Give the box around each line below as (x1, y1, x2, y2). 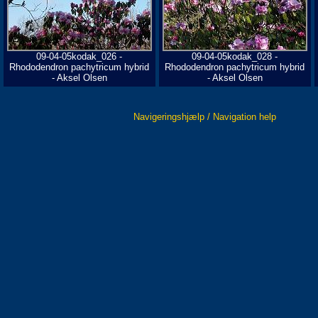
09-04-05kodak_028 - (192, 51, 278, 62)
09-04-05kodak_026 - (36, 51, 123, 62)
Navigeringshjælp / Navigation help (133, 111, 276, 122)
